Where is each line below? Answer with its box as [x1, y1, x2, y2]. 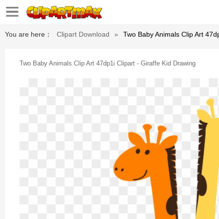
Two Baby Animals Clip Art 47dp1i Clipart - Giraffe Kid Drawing [20, 60, 196, 67]
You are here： [5, 30, 52, 38]
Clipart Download [57, 30, 109, 38]
